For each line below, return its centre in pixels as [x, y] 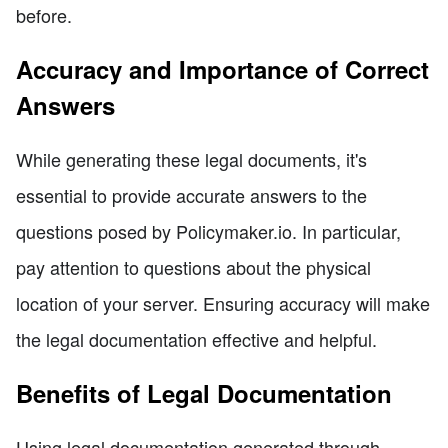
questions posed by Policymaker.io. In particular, [208, 231]
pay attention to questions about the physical [193, 267]
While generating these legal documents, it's [191, 159]
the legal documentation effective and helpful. [196, 339]
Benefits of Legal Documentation [204, 393]
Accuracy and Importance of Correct [222, 69]
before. [44, 15]
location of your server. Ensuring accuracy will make [223, 303]
